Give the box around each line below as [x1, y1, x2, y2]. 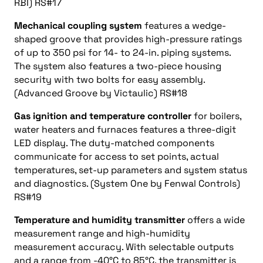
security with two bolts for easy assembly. [14, 73, 205, 86]
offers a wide [185, 214, 245, 226]
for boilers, [191, 110, 241, 122]
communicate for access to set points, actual [14, 150, 219, 163]
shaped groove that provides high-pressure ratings [14, 33, 242, 45]
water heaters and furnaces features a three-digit [14, 123, 236, 136]
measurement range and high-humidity [14, 227, 190, 240]
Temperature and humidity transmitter [14, 214, 185, 226]
